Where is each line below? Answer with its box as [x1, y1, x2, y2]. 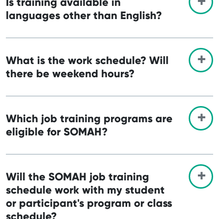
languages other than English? [6, 8, 162, 22]
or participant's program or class [6, 196, 172, 210]
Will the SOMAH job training [6, 170, 149, 183]
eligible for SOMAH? [6, 125, 108, 138]
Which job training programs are [6, 111, 173, 125]
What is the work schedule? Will [6, 53, 169, 67]
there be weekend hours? [6, 66, 134, 80]
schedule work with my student [6, 183, 165, 197]
